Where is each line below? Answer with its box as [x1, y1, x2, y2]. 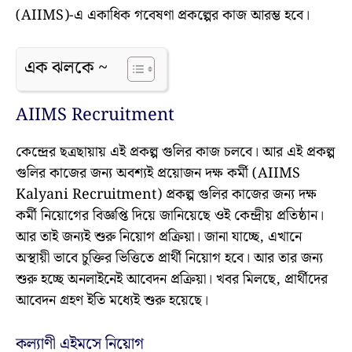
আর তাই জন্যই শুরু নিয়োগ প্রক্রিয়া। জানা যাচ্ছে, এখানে [16, 225, 302, 249]
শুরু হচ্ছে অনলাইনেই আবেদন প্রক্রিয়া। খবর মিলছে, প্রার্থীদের [16, 268, 328, 291]
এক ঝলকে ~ [24, 54, 108, 82]
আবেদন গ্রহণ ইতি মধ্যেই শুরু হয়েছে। [16, 289, 208, 313]
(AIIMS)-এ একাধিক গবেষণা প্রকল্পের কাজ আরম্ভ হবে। [16, 4, 310, 27]
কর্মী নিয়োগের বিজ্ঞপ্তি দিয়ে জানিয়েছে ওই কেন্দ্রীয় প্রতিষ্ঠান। [16, 204, 324, 228]
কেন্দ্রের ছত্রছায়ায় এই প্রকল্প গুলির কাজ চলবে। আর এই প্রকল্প [16, 141, 335, 164]
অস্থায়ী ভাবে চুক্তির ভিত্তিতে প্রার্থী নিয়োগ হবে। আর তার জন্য [16, 247, 323, 270]
